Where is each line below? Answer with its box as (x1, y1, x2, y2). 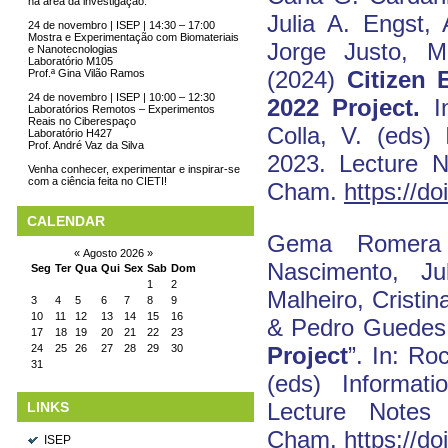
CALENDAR (27, 213, 105, 229)
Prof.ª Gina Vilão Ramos (28, 67, 145, 79)
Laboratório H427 (28, 127, 112, 139)
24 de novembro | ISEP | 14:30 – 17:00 (28, 19, 215, 31)
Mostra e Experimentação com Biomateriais (28, 31, 239, 43)
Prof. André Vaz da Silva (28, 139, 144, 151)
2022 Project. (267, 93, 421, 121)
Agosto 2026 (80, 247, 147, 259)
